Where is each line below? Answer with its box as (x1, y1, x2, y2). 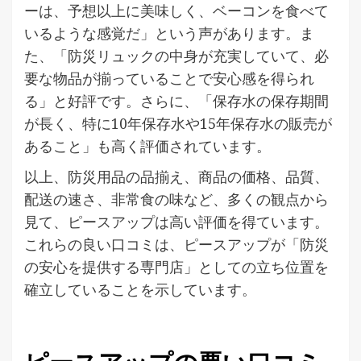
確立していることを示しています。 (24, 279, 256, 299)
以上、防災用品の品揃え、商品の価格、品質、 (24, 166, 329, 186)
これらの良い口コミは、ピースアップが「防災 (24, 234, 329, 254)
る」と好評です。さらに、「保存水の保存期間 (24, 90, 329, 110)
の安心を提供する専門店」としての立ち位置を (24, 256, 329, 276)
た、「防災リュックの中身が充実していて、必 (24, 45, 329, 65)
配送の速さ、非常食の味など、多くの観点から (24, 189, 329, 209)
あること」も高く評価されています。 (24, 135, 271, 156)
